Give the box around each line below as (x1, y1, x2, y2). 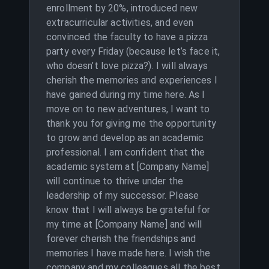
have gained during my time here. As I (46, 89, 205, 100)
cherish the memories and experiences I (46, 74, 217, 86)
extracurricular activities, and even (46, 17, 194, 28)
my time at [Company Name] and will (46, 219, 202, 230)
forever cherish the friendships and (46, 233, 196, 244)
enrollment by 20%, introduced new (46, 2, 198, 14)
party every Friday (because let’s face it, (46, 46, 220, 57)
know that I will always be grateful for (46, 204, 210, 216)
